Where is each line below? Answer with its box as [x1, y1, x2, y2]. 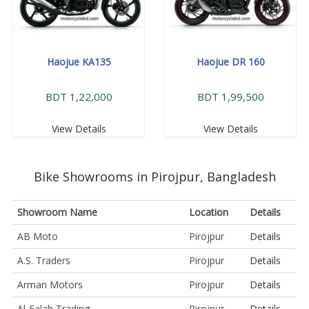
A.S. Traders [17, 253, 70, 267]
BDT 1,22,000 [45, 89, 112, 103]
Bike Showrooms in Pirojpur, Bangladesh [33, 168, 276, 185]
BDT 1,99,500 [197, 89, 264, 103]
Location [189, 205, 228, 219]
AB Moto [17, 229, 58, 243]
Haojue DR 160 [196, 54, 265, 68]
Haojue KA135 [46, 54, 111, 68]
